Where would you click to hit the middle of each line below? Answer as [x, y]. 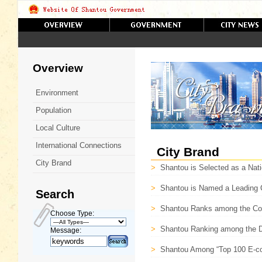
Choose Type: [72, 213]
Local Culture [58, 128]
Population [54, 110]
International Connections [79, 145]
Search [55, 194]
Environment [57, 93]
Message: [66, 230]
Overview [58, 68]
